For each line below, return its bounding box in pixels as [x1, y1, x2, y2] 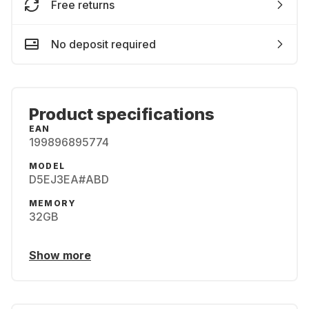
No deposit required [51, 37, 156, 51]
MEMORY [29, 198, 77, 208]
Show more [29, 248, 91, 262]
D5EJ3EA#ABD [29, 172, 109, 186]
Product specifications [29, 104, 215, 124]
